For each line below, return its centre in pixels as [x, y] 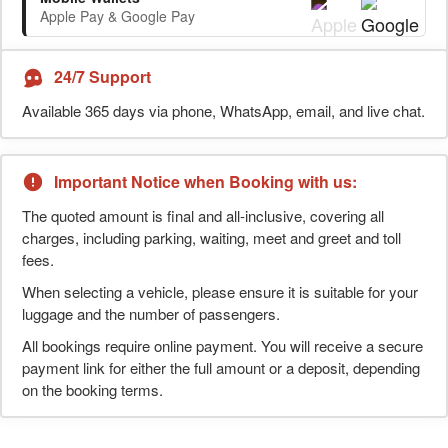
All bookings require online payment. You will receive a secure [222, 345]
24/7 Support [102, 77]
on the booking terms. [92, 389]
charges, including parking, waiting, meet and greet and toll [211, 237]
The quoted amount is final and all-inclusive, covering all [203, 215]
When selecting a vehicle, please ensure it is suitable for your [220, 291]
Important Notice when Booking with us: [205, 182]
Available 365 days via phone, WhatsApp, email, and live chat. [223, 110]
